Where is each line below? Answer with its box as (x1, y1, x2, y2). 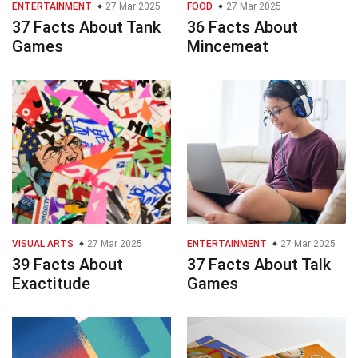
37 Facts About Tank (12, 17, 161, 37)
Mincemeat (187, 36, 268, 56)
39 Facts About (12, 254, 123, 274)
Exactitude (12, 273, 90, 293)
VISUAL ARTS (12, 237, 74, 249)
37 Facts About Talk (187, 254, 331, 274)
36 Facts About (187, 17, 298, 37)
